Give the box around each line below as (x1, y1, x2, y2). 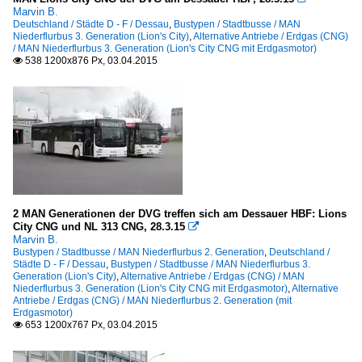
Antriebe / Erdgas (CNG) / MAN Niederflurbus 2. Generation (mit (13, 295, 292, 307)
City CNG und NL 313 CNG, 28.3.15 (13, 221, 185, 234)
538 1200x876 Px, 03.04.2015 (23, 55, 158, 67)
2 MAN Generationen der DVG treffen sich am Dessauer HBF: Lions (13, 208, 347, 221)
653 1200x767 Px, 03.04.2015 (23, 319, 158, 331)
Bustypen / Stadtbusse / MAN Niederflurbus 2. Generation (13, 246, 264, 259)
